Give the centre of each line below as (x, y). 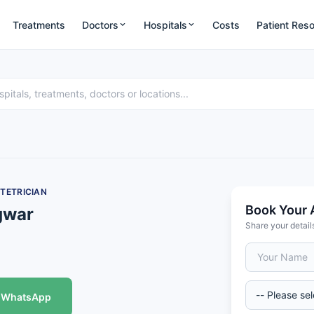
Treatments (39, 25)
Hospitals (166, 25)
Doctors (101, 25)
